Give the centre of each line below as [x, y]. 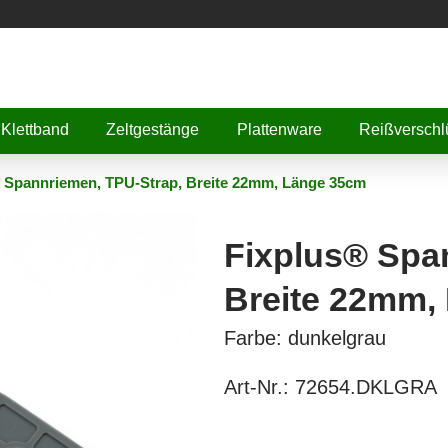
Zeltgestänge [153, 129]
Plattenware [279, 129]
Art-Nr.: [259, 386]
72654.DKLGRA [366, 386]
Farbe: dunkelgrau [305, 337]
